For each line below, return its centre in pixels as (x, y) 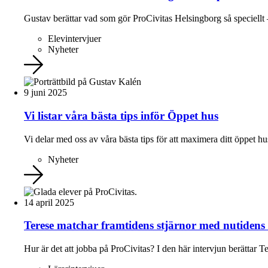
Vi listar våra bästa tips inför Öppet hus (121, 115)
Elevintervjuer (74, 39)
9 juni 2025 (45, 93)
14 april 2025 (49, 202)
